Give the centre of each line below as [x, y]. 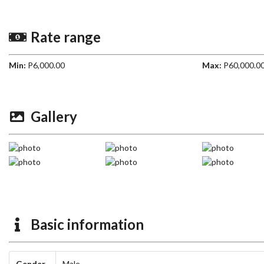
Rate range [65, 37]
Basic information [86, 224]
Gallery [53, 116]
